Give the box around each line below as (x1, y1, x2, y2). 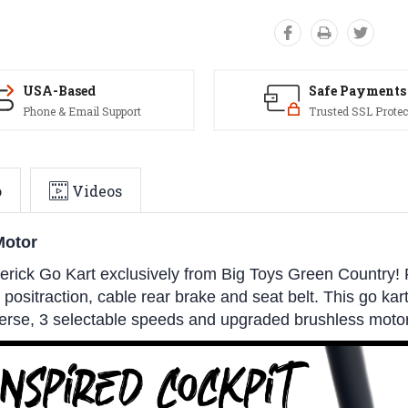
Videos (72, 180, 122, 200)
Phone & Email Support (23, 103, 141, 118)
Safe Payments (308, 81, 406, 99)
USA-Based (23, 81, 96, 99)
